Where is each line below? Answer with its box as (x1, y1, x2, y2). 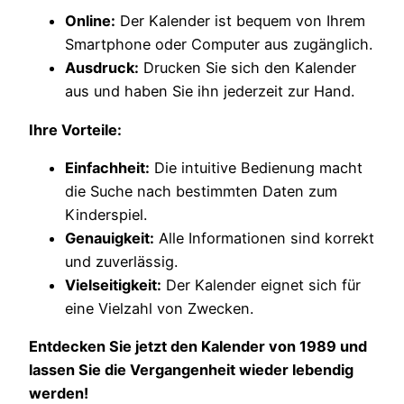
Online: (65, 12, 115, 31)
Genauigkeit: (65, 229, 154, 248)
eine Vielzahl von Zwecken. (65, 299, 253, 318)
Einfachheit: (65, 159, 150, 178)
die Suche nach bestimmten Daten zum (65, 182, 337, 201)
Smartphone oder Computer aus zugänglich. (65, 35, 372, 54)
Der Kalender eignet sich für (161, 276, 361, 295)
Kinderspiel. (65, 206, 147, 225)
